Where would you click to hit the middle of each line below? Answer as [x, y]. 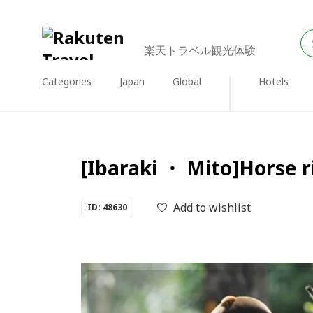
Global [187, 81]
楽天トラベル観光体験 [200, 50]
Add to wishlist [212, 208]
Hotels [274, 81]
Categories [67, 81]
